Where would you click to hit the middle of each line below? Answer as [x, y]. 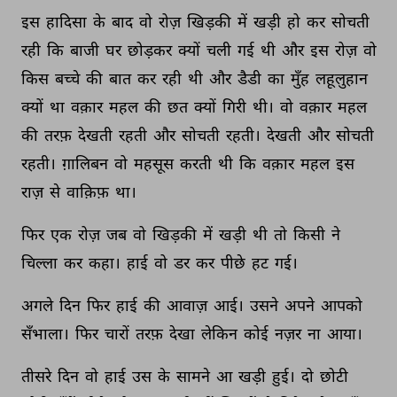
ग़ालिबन [86, 163]
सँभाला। [47, 333]
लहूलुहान [343, 78]
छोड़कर [151, 50]
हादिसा [68, 21]
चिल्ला [41, 262]
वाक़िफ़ [89, 191]
